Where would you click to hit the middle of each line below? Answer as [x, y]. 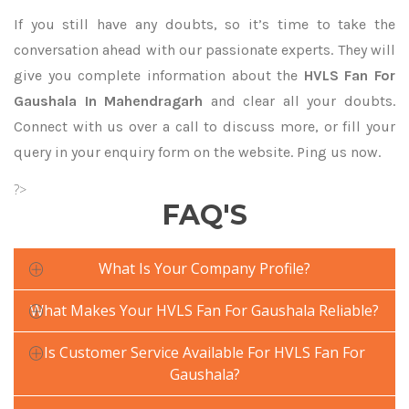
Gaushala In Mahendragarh [109, 101]
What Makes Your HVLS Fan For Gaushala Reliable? [204, 310]
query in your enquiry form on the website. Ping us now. [197, 152]
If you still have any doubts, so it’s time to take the [204, 24]
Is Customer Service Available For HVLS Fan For [204, 352]
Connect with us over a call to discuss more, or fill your [204, 126]
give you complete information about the [159, 75]
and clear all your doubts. [299, 101]
